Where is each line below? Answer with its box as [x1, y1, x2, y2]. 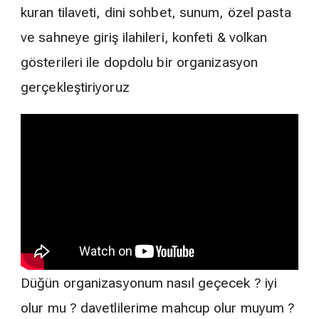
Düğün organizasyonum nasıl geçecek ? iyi [21, 274, 278, 291]
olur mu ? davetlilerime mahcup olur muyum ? [21, 299, 296, 316]
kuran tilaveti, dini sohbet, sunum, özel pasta [21, 4, 291, 21]
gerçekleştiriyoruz [21, 79, 130, 96]
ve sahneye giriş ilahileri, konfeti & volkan [21, 29, 268, 46]
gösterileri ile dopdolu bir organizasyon [21, 54, 258, 71]
